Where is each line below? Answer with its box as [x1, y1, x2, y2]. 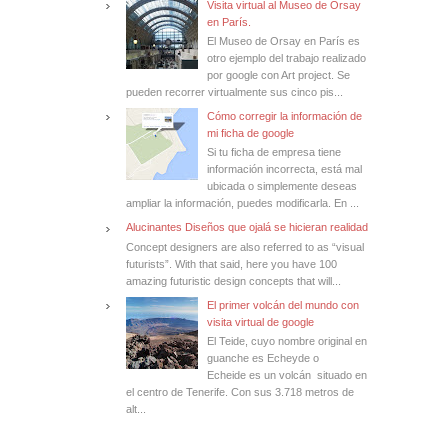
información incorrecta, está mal [207, 163, 363, 176]
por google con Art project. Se [207, 69, 351, 82]
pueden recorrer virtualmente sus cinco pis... [126, 86, 343, 99]
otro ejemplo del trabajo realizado [207, 52, 367, 65]
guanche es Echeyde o [207, 351, 320, 364]
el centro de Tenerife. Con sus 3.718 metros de [126, 385, 354, 398]
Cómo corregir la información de [207, 110, 363, 123]
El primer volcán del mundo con [207, 298, 360, 311]
